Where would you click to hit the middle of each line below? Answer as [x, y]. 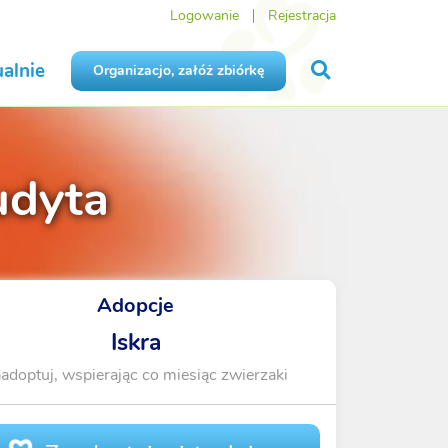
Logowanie [204, 15]
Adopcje [136, 306]
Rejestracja [301, 15]
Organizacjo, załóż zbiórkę [178, 71]
